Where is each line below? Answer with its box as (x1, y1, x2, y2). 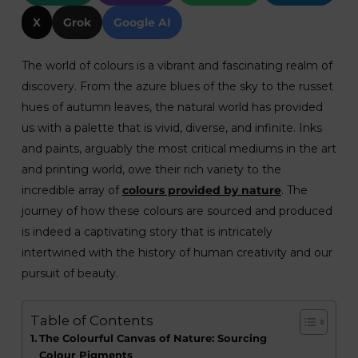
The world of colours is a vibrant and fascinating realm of (21, 58, 332, 73)
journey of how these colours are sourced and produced (21, 204, 332, 218)
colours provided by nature (121, 183, 281, 197)
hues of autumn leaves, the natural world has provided (21, 100, 323, 114)
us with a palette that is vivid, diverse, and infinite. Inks (21, 121, 322, 135)
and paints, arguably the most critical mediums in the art (21, 141, 336, 156)
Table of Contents (30, 312, 153, 329)
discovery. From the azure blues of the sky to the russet (21, 79, 333, 93)
